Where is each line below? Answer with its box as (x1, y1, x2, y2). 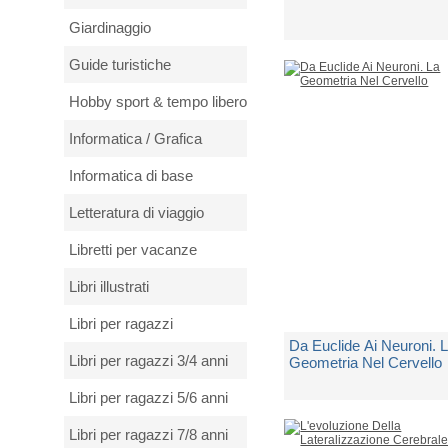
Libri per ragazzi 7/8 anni (69, 426, 228, 443)
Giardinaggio (69, 19, 151, 36)
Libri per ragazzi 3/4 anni (69, 352, 228, 369)
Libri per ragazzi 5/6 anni (69, 389, 228, 406)
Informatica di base (69, 167, 193, 184)
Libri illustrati (69, 278, 149, 295)
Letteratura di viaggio (69, 204, 204, 221)
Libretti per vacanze (69, 241, 197, 258)
